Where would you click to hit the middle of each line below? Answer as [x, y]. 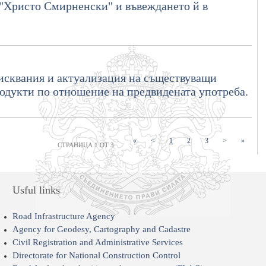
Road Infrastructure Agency [64, 216]
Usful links [36, 190]
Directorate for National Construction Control [96, 256]
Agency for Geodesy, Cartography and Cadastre [101, 229]
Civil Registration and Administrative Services [97, 243]
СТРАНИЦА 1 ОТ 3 [86, 145]
